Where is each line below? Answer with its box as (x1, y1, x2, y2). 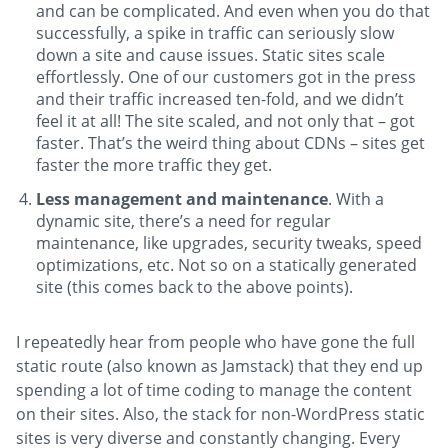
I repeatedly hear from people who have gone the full (16, 331, 415, 354)
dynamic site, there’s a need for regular (36, 210, 331, 233)
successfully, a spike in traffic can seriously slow (36, 22, 394, 45)
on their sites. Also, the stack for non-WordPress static (16, 403, 425, 426)
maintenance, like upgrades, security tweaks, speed (36, 232, 422, 255)
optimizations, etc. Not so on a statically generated (36, 254, 417, 277)
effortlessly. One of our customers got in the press (36, 66, 416, 89)
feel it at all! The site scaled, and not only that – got (36, 110, 415, 133)
